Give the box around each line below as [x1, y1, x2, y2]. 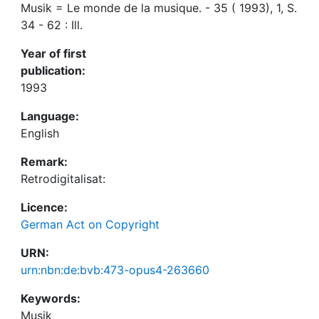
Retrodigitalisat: [21, 172, 105, 186]
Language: [21, 109, 79, 123]
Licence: [21, 200, 68, 214]
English [21, 126, 59, 140]
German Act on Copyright [21, 217, 159, 231]
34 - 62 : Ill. [21, 18, 83, 32]
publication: [21, 63, 85, 78]
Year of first [21, 46, 86, 61]
